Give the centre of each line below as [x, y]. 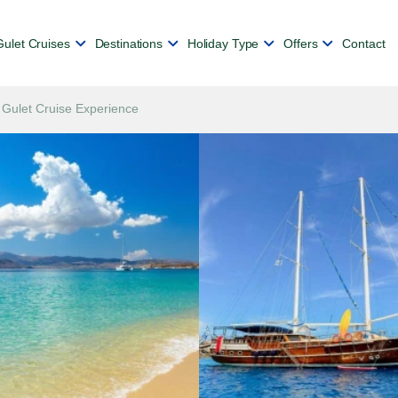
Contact [364, 43]
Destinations [128, 43]
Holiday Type [223, 43]
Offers [301, 43]
